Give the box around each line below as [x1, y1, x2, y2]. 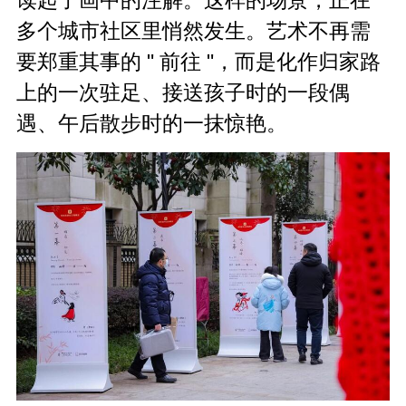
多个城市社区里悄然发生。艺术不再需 [16, 18, 372, 43]
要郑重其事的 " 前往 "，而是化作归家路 [16, 49, 382, 73]
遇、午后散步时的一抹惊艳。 [16, 111, 288, 135]
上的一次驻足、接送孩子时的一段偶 [16, 80, 351, 104]
